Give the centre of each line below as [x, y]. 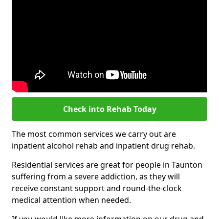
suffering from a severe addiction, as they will [96, 176]
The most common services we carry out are [94, 134]
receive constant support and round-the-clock [97, 188]
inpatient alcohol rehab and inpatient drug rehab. [103, 146]
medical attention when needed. [71, 200]
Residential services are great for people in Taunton [107, 165]
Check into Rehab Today [109, 109]
